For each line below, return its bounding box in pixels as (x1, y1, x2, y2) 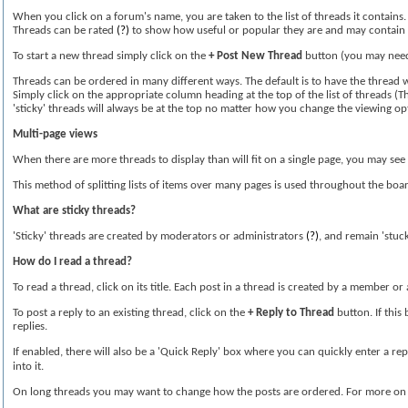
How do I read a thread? (13, 256, 132, 268)
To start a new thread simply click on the (13, 50, 209, 62)
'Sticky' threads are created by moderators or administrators (13, 230, 306, 242)
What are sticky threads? (13, 205, 136, 217)
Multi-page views (13, 128, 97, 140)
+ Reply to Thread (248, 307, 334, 319)
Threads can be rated (13, 25, 117, 36)
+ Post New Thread (209, 50, 302, 62)
